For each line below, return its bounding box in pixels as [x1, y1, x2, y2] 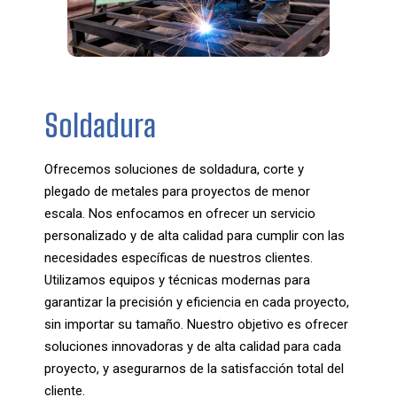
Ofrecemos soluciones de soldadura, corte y [44, 160, 304, 177]
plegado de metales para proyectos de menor [44, 183, 310, 199]
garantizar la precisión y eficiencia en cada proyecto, [44, 293, 349, 310]
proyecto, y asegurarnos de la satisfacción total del [44, 360, 344, 377]
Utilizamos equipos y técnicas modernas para [44, 271, 310, 288]
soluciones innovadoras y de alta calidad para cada [44, 338, 341, 354]
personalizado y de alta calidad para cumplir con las [44, 227, 345, 244]
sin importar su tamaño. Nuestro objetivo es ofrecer [44, 315, 348, 332]
